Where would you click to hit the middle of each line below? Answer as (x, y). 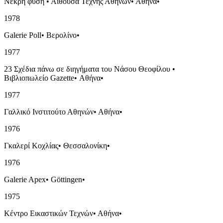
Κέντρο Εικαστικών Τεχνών (49, 213)
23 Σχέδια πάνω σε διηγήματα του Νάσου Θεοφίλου (87, 69)
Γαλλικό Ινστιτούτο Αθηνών (49, 111)
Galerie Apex (25, 179)
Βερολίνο (61, 35)
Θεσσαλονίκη (85, 145)
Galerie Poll (23, 35)
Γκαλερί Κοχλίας (31, 145)
